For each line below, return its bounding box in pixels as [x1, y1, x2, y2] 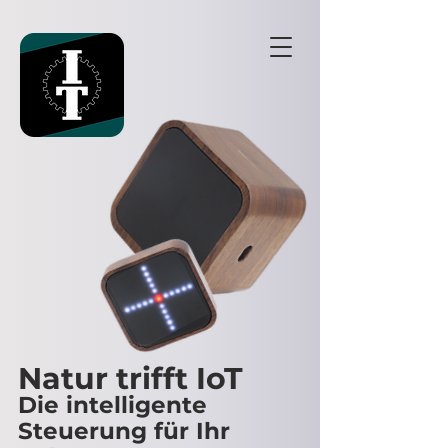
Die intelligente [18, 391, 207, 419]
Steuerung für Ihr [18, 417, 230, 445]
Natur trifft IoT [18, 360, 251, 397]
